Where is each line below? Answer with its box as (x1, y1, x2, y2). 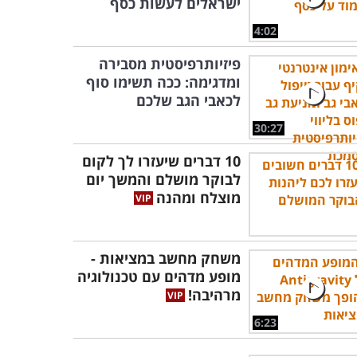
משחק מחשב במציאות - (91, 249, 241, 268)
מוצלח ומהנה (156, 188, 241, 207)
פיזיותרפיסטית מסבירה (99, 54, 241, 73)
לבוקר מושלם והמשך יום (86, 170, 241, 189)
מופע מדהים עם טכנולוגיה (77, 267, 241, 286)
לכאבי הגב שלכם (136, 91, 241, 110)
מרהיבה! (188, 285, 241, 304)
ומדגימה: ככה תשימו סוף (86, 73, 241, 92)
